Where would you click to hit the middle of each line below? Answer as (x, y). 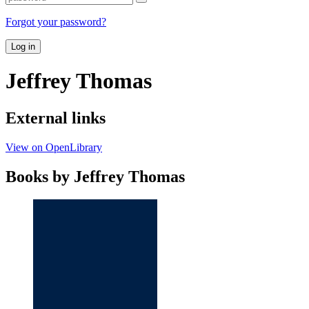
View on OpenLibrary (54, 147)
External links (56, 118)
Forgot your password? (56, 21)
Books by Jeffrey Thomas (95, 176)
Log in (23, 46)
